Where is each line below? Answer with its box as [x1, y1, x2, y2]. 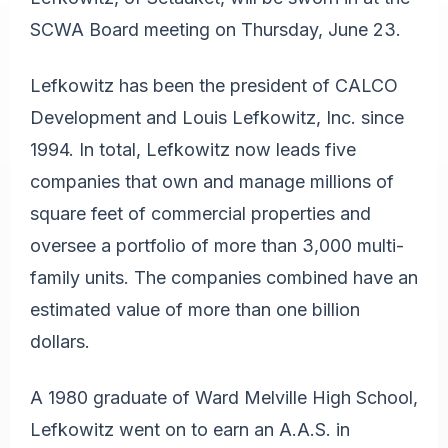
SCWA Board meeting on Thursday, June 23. [30, 18, 401, 40]
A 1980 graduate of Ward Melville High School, [30, 386, 418, 408]
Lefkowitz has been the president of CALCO [30, 74, 398, 96]
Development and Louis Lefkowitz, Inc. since [30, 106, 404, 128]
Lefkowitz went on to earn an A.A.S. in [30, 418, 350, 440]
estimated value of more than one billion [30, 298, 360, 320]
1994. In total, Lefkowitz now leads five [30, 138, 356, 160]
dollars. [30, 330, 90, 352]
